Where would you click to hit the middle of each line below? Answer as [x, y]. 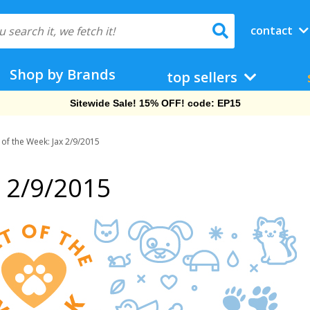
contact [273, 30]
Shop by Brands [63, 74]
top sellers [203, 77]
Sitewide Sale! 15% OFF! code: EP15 [155, 103]
